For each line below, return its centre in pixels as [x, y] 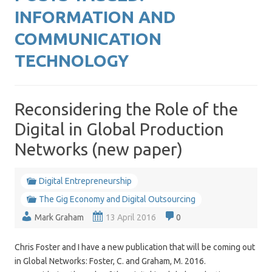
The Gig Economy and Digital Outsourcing [117, 199]
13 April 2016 [131, 217]
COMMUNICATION [88, 39]
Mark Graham [59, 217]
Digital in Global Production [119, 129]
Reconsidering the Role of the [126, 109]
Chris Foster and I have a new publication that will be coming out [135, 247]
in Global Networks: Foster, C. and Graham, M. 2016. [110, 261]
